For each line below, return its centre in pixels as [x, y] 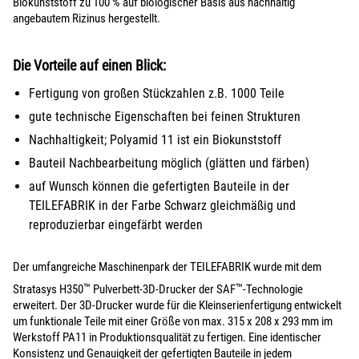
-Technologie [273, 289]
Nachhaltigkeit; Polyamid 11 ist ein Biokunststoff [155, 140]
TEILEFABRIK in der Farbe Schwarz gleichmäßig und [162, 206]
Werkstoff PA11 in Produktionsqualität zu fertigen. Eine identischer [167, 337]
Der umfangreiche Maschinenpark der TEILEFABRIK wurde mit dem [167, 267]
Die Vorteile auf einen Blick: [89, 65]
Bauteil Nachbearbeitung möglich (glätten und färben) [169, 163]
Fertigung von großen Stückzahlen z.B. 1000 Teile [157, 93]
